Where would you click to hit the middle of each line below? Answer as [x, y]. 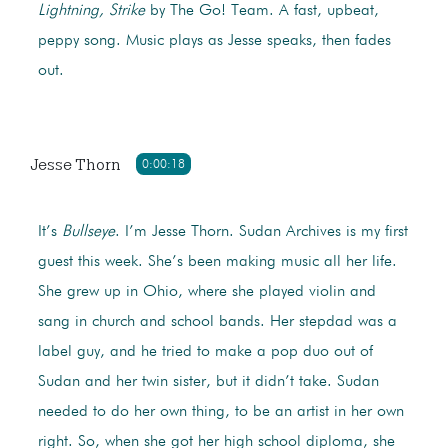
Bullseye [88, 232]
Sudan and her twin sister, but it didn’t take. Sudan [208, 382]
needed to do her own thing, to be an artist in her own [220, 412]
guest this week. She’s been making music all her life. [217, 262]
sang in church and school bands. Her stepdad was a [217, 322]
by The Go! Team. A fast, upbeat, [261, 11]
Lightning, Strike [91, 11]
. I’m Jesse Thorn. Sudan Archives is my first [261, 232]
